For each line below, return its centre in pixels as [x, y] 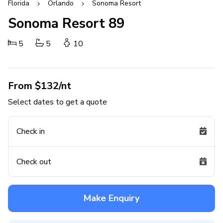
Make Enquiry [111, 198]
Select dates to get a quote [57, 102]
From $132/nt [40, 86]
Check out [34, 162]
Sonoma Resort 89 [66, 24]
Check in [31, 131]
